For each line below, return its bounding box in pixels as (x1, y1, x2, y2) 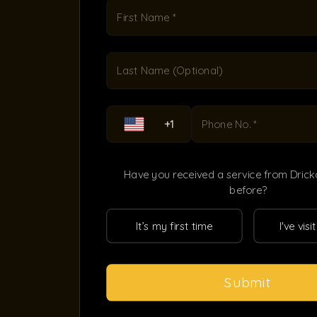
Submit (224, 274, 272, 291)
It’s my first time (136, 219, 213, 233)
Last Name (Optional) (117, 64, 223, 78)
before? (229, 183, 267, 197)
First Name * (117, 10, 176, 24)
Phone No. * (202, 117, 257, 131)
